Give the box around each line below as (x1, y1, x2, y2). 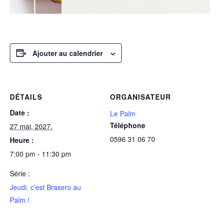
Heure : (10, 135, 34, 145)
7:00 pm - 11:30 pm (10, 148, 71, 159)
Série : (10, 168, 30, 178)
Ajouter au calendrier (32, 48, 103, 58)
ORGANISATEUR (110, 91, 171, 102)
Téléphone (110, 120, 145, 130)
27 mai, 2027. (10, 121, 53, 131)
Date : (10, 107, 29, 117)
